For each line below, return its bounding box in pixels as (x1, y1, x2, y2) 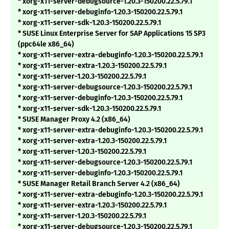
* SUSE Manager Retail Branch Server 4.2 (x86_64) (18, 179, 180, 189)
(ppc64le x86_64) (18, 40, 74, 49)
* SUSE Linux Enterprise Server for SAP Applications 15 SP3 (18, 29, 205, 38)
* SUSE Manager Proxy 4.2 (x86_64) (18, 115, 130, 124)
